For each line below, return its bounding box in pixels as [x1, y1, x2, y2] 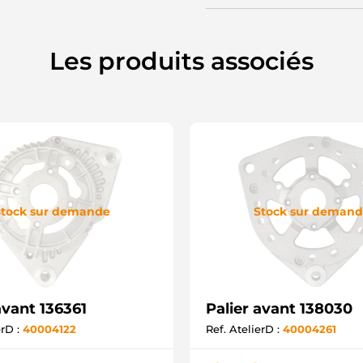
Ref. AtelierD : [206, 322, 283, 335]
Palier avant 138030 [206, 300, 352, 318]
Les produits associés [49, 46, 314, 76]
